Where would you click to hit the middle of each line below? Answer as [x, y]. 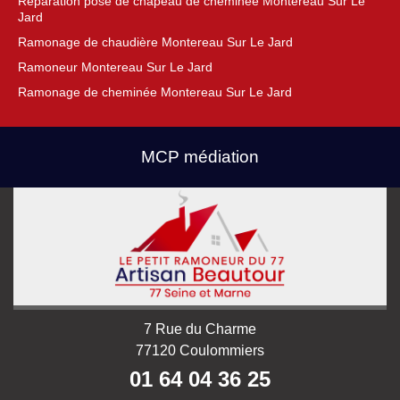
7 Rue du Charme [200, 329]
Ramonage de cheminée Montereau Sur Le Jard [155, 92]
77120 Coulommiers [200, 350]
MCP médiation [200, 157]
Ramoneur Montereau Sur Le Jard [115, 67]
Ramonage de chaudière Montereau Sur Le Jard [155, 42]
